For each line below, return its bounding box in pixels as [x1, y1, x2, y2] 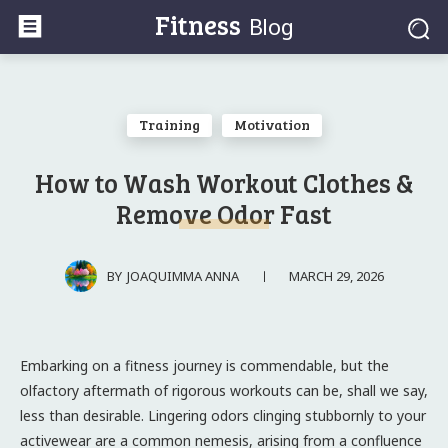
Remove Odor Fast [116, 196, 332, 231]
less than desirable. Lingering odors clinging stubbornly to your [20, 405, 426, 425]
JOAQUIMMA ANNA [126, 266, 239, 285]
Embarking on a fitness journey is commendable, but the [20, 355, 389, 375]
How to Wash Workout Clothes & [34, 165, 414, 200]
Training [138, 115, 200, 134]
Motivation [233, 115, 310, 134]
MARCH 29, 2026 [288, 266, 384, 285]
